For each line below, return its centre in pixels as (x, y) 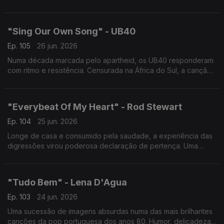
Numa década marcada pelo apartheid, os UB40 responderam (110, 60)
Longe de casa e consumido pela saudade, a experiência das (110, 136)
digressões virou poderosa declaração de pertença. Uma (103, 146)
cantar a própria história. (47, 90)
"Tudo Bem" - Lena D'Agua (67, 182)
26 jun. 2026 (57, 46)
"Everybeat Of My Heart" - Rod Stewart (95, 107)
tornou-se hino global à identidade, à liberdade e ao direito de (111, 80)
